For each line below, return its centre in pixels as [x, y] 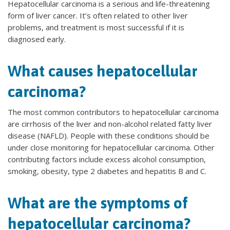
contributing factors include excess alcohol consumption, [107, 159]
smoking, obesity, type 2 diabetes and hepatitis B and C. [107, 171]
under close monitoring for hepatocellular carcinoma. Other [111, 147]
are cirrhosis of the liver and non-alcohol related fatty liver [110, 124]
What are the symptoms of [98, 203]
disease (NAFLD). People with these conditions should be [109, 136]
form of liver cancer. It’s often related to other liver [98, 15]
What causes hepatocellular [103, 71]
